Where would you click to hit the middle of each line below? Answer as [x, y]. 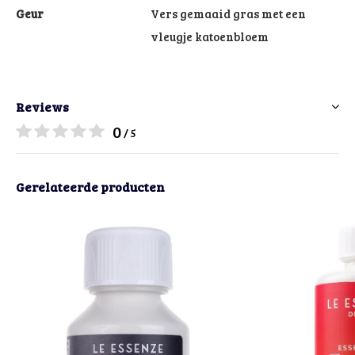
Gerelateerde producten [90, 186]
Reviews [42, 106]
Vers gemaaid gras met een [228, 13]
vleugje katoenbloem [210, 36]
